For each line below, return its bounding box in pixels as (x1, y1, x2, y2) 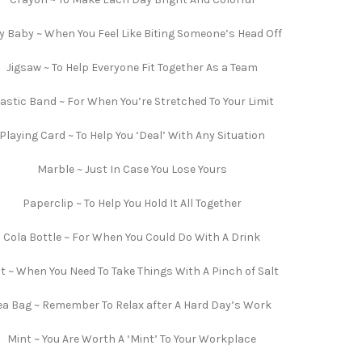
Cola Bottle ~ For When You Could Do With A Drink (3, 230, 260, 244)
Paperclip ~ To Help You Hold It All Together (22, 196, 242, 210)
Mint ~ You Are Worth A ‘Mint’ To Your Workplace (7, 332, 256, 346)
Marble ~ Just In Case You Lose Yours (36, 162, 227, 176)
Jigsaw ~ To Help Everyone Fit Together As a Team (6, 61, 258, 74)
